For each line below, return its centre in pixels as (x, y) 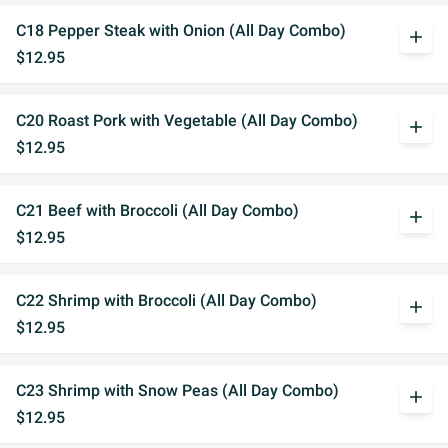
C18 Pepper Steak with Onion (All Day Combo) (181, 30)
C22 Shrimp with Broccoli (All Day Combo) (166, 300)
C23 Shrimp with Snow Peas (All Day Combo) (177, 390)
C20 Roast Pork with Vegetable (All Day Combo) (187, 120)
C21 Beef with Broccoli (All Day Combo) (157, 210)
